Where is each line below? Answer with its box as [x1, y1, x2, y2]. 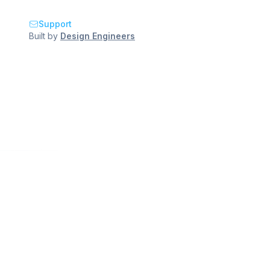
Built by [29, 31, 58, 42]
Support [39, 19, 72, 30]
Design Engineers [60, 31, 135, 42]
